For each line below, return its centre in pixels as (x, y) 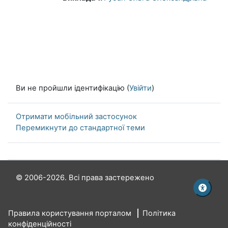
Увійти (140, 88)
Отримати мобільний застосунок (76, 116)
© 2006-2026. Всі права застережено (85, 178)
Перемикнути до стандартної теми (80, 128)
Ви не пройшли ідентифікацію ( (73, 88)
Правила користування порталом (70, 213)
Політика (159, 213)
